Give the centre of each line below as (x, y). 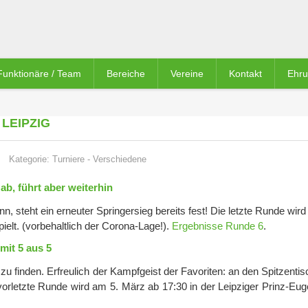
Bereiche (126, 74)
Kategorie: (31, 159)
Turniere (68, 159)
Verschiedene (120, 159)
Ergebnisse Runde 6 (218, 226)
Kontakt (245, 74)
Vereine (187, 74)
